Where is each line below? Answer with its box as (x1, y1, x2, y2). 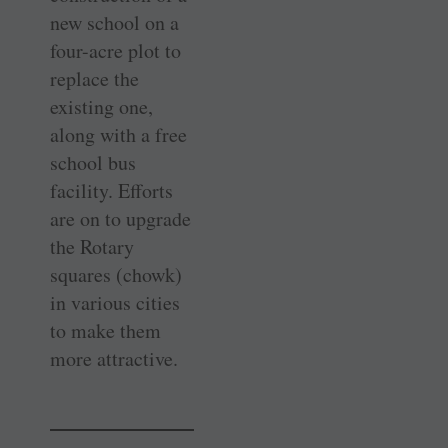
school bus (50, 149, 136, 177)
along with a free (50, 121, 187, 149)
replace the (50, 65, 139, 93)
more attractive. (50, 345, 178, 373)
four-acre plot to (50, 37, 181, 65)
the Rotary (50, 233, 134, 261)
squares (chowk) (50, 261, 182, 289)
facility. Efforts (50, 177, 173, 205)
